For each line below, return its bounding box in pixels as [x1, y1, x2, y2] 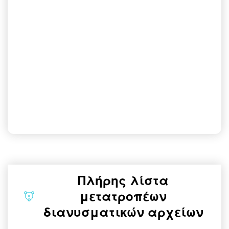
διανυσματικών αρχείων [43, 203, 203, 220]
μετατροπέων [80, 187, 167, 204]
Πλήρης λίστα [78, 171, 169, 189]
